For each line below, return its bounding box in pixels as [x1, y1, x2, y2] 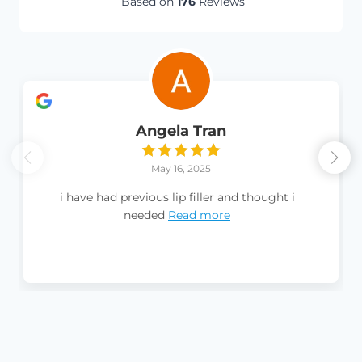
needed [124, 207, 165, 222]
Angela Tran [136, 121, 226, 140]
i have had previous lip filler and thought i [59, 189, 295, 204]
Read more [168, 207, 230, 222]
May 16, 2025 [151, 162, 211, 175]
